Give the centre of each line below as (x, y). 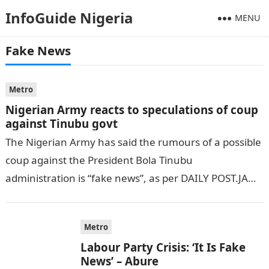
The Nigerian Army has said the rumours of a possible (133, 142)
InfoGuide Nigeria (69, 18)
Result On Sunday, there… (67, 196)
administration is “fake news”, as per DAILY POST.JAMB (134, 178)
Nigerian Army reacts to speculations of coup (131, 110)
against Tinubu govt (61, 123)
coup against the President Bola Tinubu (99, 160)
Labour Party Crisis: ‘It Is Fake (163, 247)
